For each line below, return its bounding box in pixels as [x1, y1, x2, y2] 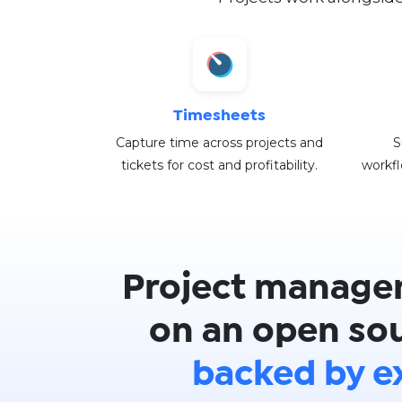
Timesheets [173, 109, 266, 123]
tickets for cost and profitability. [121, 156, 318, 173]
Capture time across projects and [116, 134, 323, 151]
